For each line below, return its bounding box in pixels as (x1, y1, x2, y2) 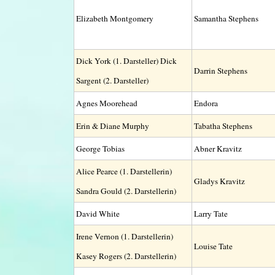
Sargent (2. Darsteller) (76, 75, 149, 86)
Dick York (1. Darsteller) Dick (76, 55, 177, 66)
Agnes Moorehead (76, 98, 137, 109)
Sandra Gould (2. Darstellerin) (76, 185, 176, 196)
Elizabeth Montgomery (76, 13, 153, 24)
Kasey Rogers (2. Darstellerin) (76, 250, 176, 261)
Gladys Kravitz (193, 176, 245, 187)
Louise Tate (193, 241, 233, 252)
